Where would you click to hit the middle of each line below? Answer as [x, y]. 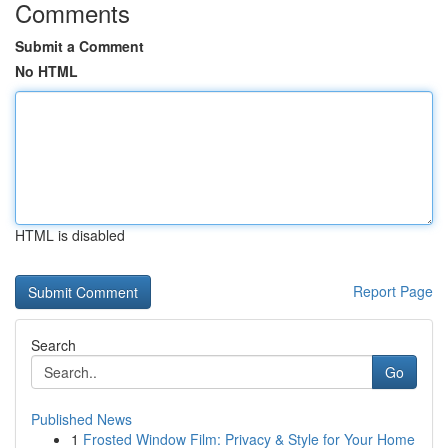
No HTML [46, 71]
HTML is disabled [70, 235]
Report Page [393, 291]
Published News [81, 419]
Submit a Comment [79, 46]
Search [53, 345]
